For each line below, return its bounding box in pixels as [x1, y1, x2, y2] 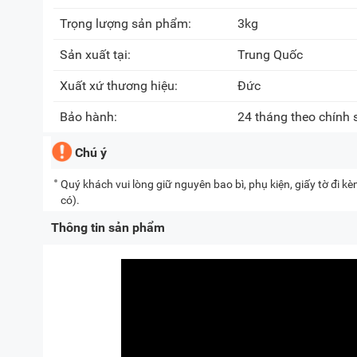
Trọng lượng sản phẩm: [60, 16, 194, 31]
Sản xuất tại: [60, 47, 134, 62]
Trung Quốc [237, 47, 303, 62]
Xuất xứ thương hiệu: [60, 78, 181, 93]
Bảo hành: [60, 109, 120, 124]
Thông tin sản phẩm [51, 220, 165, 235]
